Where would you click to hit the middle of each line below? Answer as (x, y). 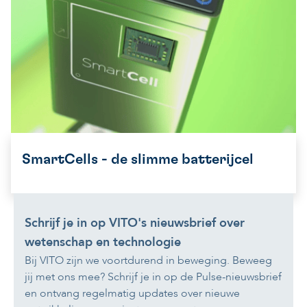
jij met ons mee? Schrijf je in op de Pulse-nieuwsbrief (153, 277)
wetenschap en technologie (103, 243)
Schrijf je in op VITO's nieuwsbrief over (135, 223)
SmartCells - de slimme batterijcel (138, 160)
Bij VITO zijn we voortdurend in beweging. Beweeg (148, 261)
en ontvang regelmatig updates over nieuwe (132, 294)
